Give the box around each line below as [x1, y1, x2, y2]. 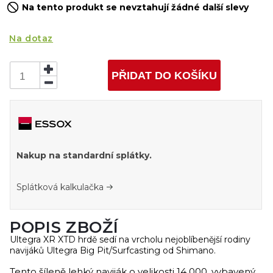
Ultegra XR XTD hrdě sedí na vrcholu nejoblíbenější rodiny [10, 234, 250, 245]
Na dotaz [9, 33, 54, 44]
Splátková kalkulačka [16, 182, 104, 193]
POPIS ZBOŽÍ [10, 218, 119, 237]
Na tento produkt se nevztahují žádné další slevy [22, 2, 249, 13]
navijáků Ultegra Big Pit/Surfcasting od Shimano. [10, 245, 216, 256]
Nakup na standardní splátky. [16, 150, 152, 161]
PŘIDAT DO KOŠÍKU [112, 69, 217, 82]
